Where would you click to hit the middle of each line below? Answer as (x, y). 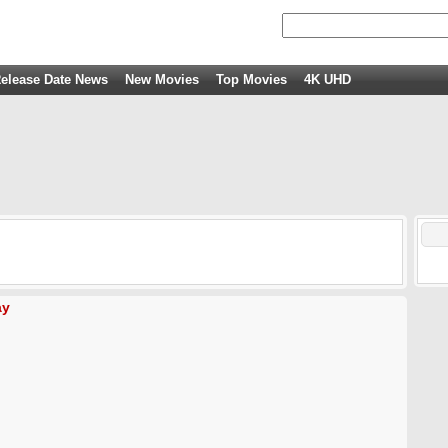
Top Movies (251, 79)
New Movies (162, 79)
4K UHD (327, 79)
